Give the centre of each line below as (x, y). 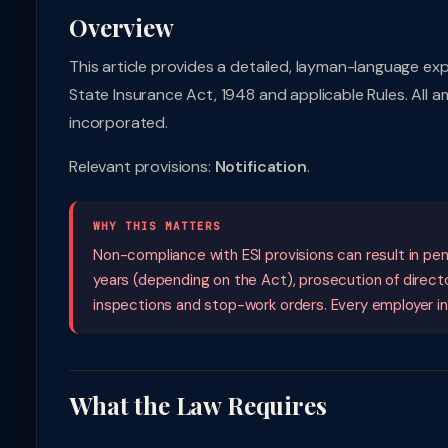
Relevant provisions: (142, 166)
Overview (121, 27)
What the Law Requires (198, 405)
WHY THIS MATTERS (157, 226)
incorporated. (118, 122)
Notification (260, 166)
